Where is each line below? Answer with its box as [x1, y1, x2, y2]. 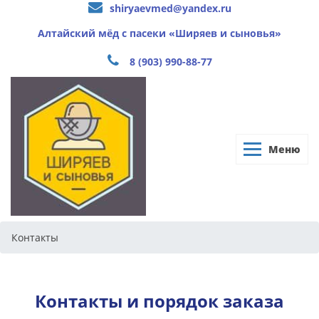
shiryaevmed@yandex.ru [109, 1, 231, 15]
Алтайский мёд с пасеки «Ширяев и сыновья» [38, 26, 281, 40]
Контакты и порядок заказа [35, 288, 284, 313]
